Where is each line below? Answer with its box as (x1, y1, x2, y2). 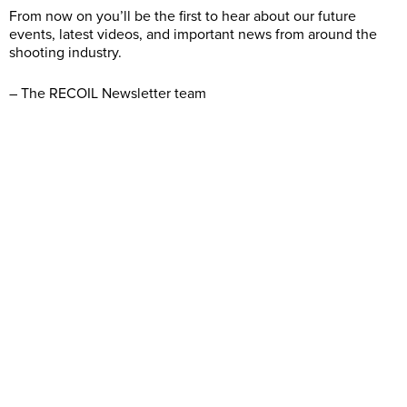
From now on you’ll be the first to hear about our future (9, 6, 356, 25)
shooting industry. (9, 43, 122, 62)
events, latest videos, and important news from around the (9, 25, 377, 44)
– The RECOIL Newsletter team (9, 84, 206, 103)
